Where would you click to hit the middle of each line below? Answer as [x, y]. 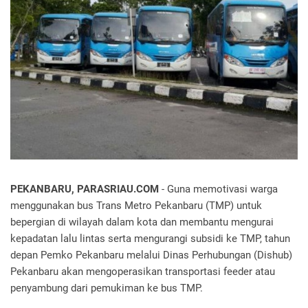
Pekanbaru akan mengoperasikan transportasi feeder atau [143, 271]
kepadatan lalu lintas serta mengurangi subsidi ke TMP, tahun [150, 238]
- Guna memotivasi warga [220, 189]
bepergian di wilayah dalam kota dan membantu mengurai [142, 222]
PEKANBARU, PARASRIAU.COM [86, 189]
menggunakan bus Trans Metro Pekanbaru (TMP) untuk [136, 205]
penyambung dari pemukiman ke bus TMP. [108, 288]
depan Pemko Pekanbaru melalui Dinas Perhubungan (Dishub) [151, 255]
